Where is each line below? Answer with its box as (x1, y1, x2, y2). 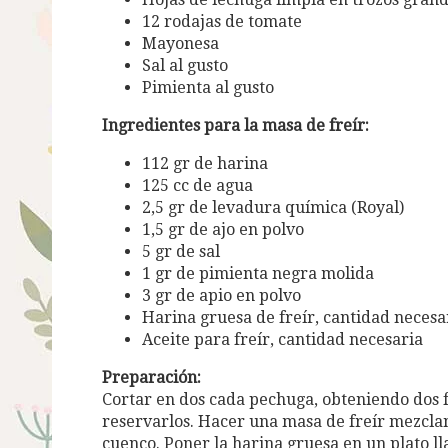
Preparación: (102, 367, 201, 387)
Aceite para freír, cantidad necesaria (142, 329, 423, 349)
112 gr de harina (142, 153, 268, 173)
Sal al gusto (142, 55, 228, 75)
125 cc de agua (142, 175, 253, 195)
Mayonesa (142, 33, 219, 53)
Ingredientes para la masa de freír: (102, 115, 373, 135)
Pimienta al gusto (142, 77, 274, 97)
